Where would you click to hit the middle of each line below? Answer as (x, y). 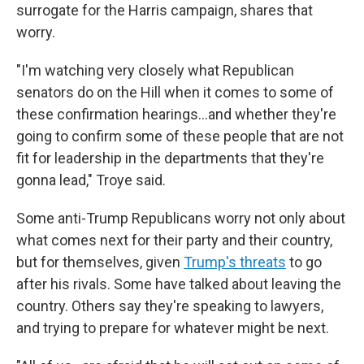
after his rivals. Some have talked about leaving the (179, 284)
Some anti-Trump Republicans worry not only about (181, 218)
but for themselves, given (100, 262)
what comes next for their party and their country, (174, 240)
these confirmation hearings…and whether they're (176, 114)
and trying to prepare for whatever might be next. (173, 328)
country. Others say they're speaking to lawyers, (170, 306)
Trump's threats (235, 262)
